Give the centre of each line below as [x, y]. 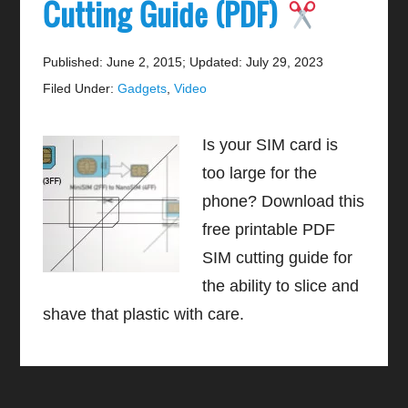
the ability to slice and [281, 286]
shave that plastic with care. [144, 314]
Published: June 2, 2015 [113, 61]
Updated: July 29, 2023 [257, 61]
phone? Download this [284, 201]
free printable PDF [269, 229]
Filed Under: [81, 88]
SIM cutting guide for [278, 257]
